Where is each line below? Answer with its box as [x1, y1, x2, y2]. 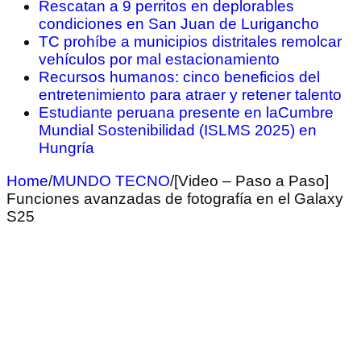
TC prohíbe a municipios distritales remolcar [39, 33, 342, 51]
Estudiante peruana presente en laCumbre [39, 104, 334, 122]
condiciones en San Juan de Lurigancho [39, 15, 319, 33]
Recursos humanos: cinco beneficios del [39, 68, 320, 86]
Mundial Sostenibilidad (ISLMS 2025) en [39, 122, 317, 139]
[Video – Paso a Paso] [174, 172, 329, 190]
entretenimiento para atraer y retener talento [39, 86, 342, 104]
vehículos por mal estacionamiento [39, 51, 280, 68]
